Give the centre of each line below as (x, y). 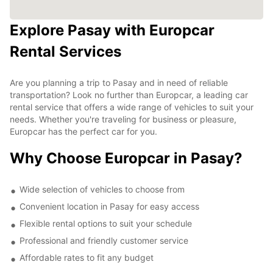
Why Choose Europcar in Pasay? (126, 158)
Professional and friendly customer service (104, 240)
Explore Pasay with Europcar (112, 30)
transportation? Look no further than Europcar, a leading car (129, 94)
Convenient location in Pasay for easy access (109, 206)
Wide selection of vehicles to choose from (102, 189)
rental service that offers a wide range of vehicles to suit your (132, 107)
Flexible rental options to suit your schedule (106, 223)
